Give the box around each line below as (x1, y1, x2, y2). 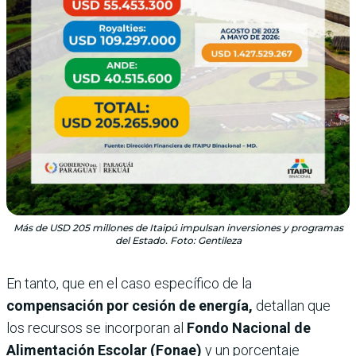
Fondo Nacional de (187, 319, 311, 336)
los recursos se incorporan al (6, 319, 187, 336)
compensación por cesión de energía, (6, 296, 256, 314)
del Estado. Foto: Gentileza (114, 234, 242, 246)
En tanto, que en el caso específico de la (6, 274, 252, 292)
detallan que (256, 296, 331, 314)
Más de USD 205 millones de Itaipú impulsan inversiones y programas (13, 221, 343, 234)
